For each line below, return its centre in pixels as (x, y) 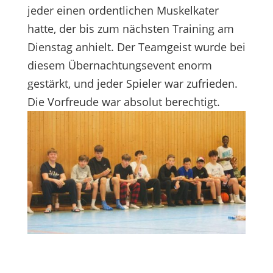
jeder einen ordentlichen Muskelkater (123, 10)
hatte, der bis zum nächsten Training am (130, 29)
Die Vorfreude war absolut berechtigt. (123, 102)
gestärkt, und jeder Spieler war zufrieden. (132, 83)
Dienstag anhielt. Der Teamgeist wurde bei (136, 47)
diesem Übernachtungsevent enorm (119, 65)
